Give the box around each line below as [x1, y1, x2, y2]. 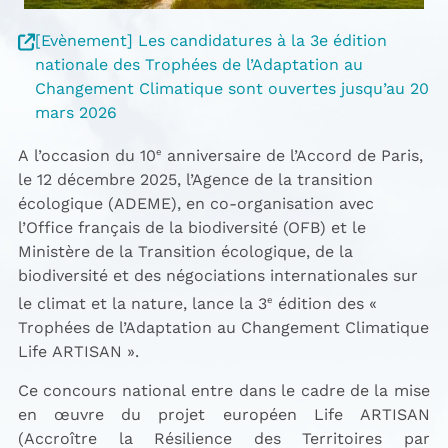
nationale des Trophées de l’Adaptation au [34, 55, 363, 74]
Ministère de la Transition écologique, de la [17, 242, 353, 261]
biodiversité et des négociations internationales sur [17, 266, 418, 285]
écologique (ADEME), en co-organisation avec [17, 194, 374, 213]
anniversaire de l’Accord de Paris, [161, 146, 423, 165]
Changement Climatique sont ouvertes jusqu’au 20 [34, 79, 429, 98]
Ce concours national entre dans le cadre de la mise [17, 381, 430, 400]
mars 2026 [34, 103, 117, 122]
